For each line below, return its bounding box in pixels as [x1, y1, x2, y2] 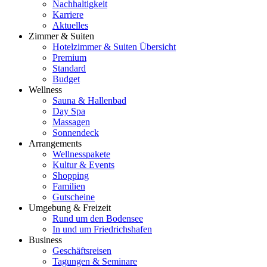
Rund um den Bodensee [52, 213, 143, 224]
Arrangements [29, 138, 82, 149]
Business [29, 235, 62, 246]
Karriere [52, 10, 83, 20]
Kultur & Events [52, 160, 114, 170]
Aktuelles [52, 20, 88, 31]
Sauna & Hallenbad [52, 95, 126, 106]
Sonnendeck [52, 128, 99, 138]
